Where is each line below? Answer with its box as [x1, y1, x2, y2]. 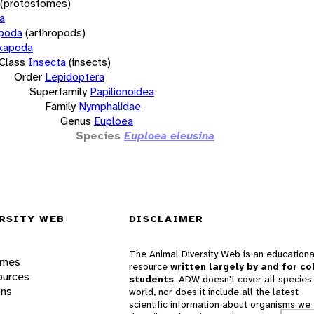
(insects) [69, 54, 111, 69]
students [129, 273, 174, 286]
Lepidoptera [45, 69, 104, 84]
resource [129, 260, 170, 273]
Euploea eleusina [124, 128, 214, 143]
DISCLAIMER [129, 212, 204, 226]
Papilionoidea [90, 83, 154, 99]
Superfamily [29, 83, 87, 99]
